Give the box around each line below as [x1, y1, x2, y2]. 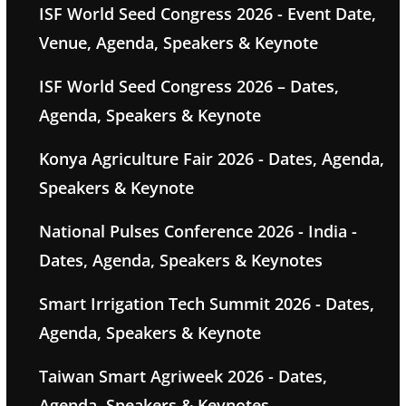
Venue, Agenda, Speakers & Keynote [38, 32, 318, 54]
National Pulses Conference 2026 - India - [38, 220, 357, 243]
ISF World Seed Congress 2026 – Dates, [38, 75, 339, 98]
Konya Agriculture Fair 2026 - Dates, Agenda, [38, 148, 384, 170]
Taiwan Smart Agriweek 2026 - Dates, [38, 365, 327, 388]
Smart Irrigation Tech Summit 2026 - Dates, [38, 293, 374, 315]
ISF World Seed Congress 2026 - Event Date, [38, 3, 376, 25]
